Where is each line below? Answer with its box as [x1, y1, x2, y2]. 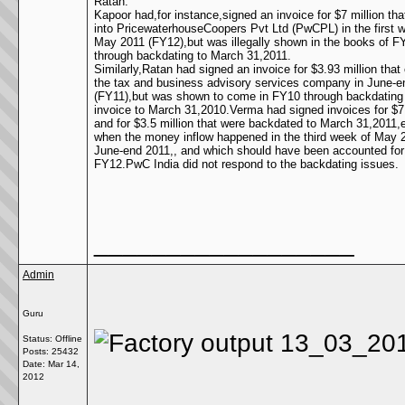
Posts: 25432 [23, 346, 79, 356]
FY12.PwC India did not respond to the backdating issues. [94, 157, 399, 171]
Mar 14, [48, 359, 80, 369]
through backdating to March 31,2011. [94, 49, 291, 62]
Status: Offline [23, 334, 82, 344]
